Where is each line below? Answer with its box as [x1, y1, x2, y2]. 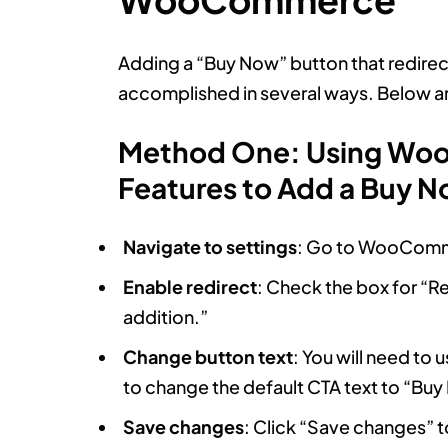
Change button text [122, 344, 293, 368]
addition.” [122, 304, 208, 328]
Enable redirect [122, 274, 257, 298]
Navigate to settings [122, 234, 297, 258]
